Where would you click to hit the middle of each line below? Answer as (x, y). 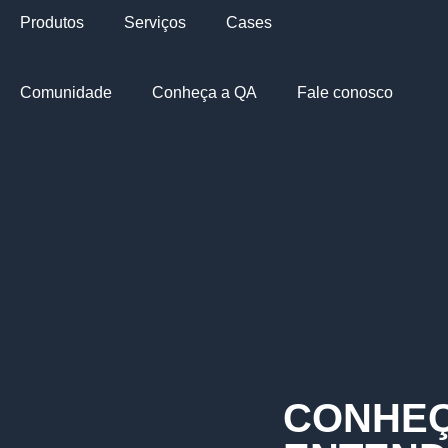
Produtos (52, 22)
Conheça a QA (204, 92)
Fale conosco (345, 92)
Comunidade (66, 92)
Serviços (155, 22)
